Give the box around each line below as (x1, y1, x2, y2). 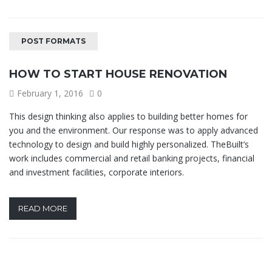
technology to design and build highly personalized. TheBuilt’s (9, 138, 249, 150)
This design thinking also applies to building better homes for (9, 110, 248, 122)
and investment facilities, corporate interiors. (9, 166, 184, 178)
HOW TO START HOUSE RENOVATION (9, 67, 227, 81)
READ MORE (18, 203, 67, 213)
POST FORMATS (21, 36, 86, 46)
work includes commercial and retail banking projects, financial (9, 152, 254, 164)
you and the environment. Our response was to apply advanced (9, 124, 258, 136)
